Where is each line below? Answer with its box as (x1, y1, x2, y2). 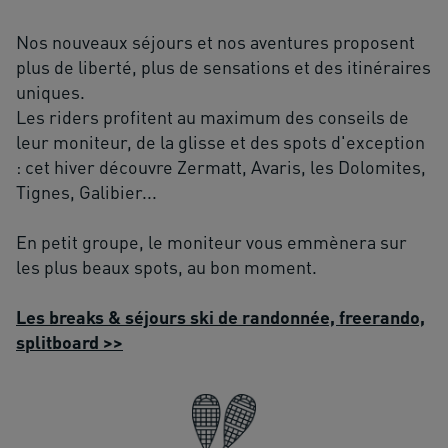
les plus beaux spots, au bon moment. (16, 255, 317, 279)
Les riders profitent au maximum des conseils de (16, 105, 409, 129)
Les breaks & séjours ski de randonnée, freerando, (16, 305, 425, 329)
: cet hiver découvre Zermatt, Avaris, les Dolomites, (16, 155, 426, 179)
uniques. (16, 80, 85, 104)
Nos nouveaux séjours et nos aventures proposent (16, 30, 415, 54)
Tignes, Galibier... (16, 180, 157, 204)
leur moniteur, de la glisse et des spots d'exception (16, 130, 425, 154)
